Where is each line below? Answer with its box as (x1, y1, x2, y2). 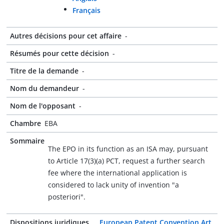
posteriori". (48, 192, 85, 201)
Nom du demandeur (10, 83, 79, 93)
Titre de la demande (10, 66, 78, 75)
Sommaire (10, 136, 44, 145)
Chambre (10, 118, 41, 128)
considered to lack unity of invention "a (48, 180, 179, 189)
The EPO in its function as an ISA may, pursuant (48, 144, 208, 153)
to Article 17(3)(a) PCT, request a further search (48, 156, 205, 165)
